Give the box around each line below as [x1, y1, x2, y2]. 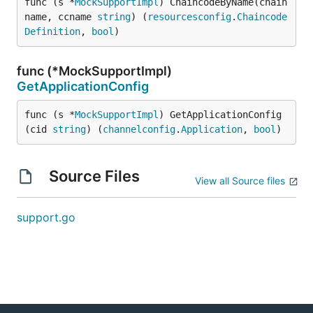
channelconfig [103, 124, 175, 135]
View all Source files [195, 175, 285, 187]
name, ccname [24, 11, 97, 22]
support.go [17, 210, 75, 224]
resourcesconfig [147, 11, 231, 22]
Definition [24, 26, 80, 37]
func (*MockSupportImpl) [17, 64, 172, 78]
